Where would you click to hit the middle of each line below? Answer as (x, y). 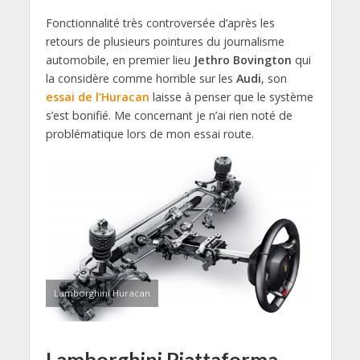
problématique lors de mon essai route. (149, 133)
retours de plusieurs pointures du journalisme (165, 41)
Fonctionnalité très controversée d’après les (160, 22)
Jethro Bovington (242, 59)
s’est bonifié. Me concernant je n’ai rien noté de (169, 115)
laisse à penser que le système (231, 96)
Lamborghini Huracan (102, 292)
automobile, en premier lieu (119, 59)
